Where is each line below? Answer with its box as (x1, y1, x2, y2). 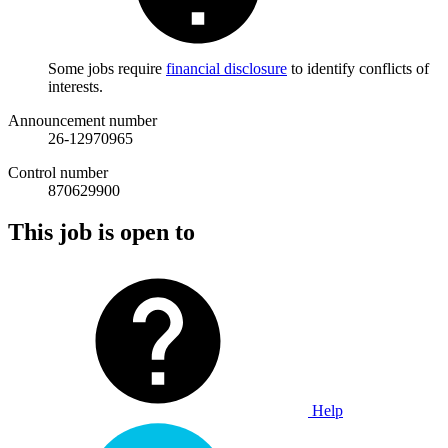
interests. (48, 77, 103, 95)
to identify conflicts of (287, 59, 429, 77)
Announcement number (8, 111, 157, 129)
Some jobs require (48, 59, 166, 77)
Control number (8, 163, 108, 181)
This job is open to (8, 219, 195, 246)
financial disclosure (166, 59, 287, 77)
